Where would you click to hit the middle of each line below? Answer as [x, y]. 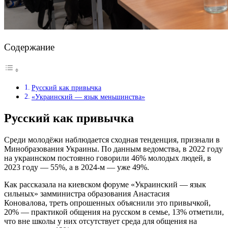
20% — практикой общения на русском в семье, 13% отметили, [114, 212]
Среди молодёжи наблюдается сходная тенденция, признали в [112, 139]
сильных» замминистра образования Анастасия [87, 193]
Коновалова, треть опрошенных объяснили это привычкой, [107, 203]
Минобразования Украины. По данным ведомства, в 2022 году [113, 149]
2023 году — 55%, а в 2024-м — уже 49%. [77, 167]
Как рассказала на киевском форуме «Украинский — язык [105, 184]
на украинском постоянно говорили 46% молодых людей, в [108, 158]
